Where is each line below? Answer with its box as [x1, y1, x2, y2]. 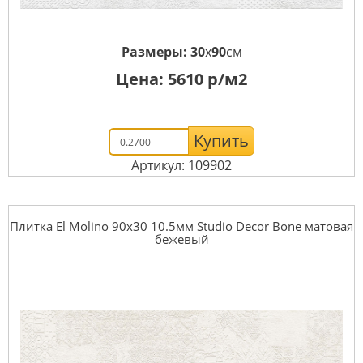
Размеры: [121, 43, 190, 62]
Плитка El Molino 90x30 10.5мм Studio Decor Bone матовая [10, 218, 353, 235]
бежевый [154, 231, 209, 248]
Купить [194, 130, 249, 152]
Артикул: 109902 [131, 156, 232, 175]
